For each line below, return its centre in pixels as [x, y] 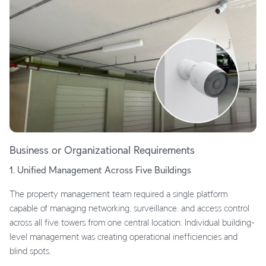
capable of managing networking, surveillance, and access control [129, 208]
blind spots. [30, 251]
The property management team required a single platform [118, 194]
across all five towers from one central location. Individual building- [132, 222]
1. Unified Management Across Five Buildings [100, 170]
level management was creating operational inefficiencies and [123, 236]
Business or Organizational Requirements [102, 150]
